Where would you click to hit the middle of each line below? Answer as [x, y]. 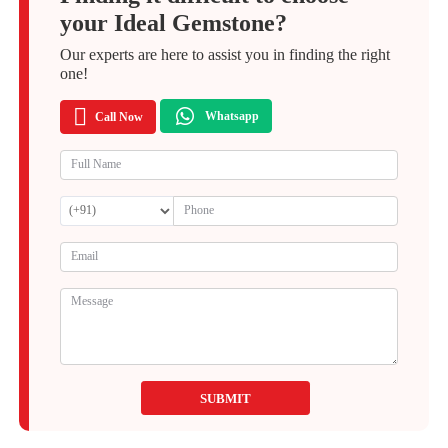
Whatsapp [232, 115]
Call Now [119, 116]
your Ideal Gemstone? [173, 22]
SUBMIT [225, 398]
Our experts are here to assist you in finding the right [225, 54]
